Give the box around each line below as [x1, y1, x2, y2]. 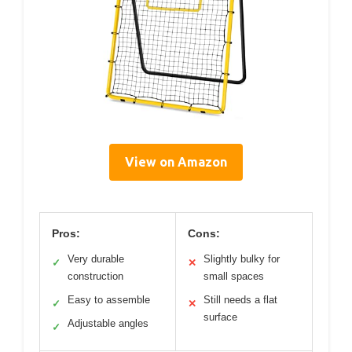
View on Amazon [125, 155, 227, 170]
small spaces [203, 270, 264, 283]
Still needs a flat [203, 294, 277, 306]
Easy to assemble [68, 294, 150, 306]
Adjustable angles [68, 317, 148, 330]
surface [203, 311, 237, 324]
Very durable [68, 253, 124, 266]
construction [68, 270, 123, 283]
